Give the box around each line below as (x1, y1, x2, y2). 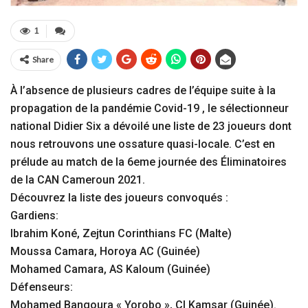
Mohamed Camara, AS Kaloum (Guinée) (10, 263, 210, 276)
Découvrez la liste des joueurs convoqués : (10, 191, 228, 205)
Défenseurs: (10, 280, 73, 294)
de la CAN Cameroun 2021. (10, 173, 145, 187)
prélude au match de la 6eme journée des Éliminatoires (10, 155, 287, 169)
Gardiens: (10, 209, 58, 223)
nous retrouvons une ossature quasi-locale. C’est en (10, 137, 275, 151)
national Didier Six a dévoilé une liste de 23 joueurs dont (10, 120, 291, 133)
